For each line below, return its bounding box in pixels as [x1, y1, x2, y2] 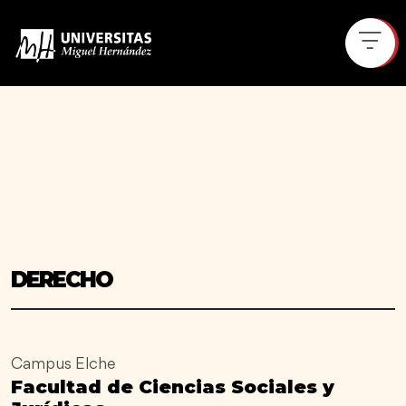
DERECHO [11, 266, 112, 293]
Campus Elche [11, 356, 116, 372]
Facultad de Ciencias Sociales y [11, 376, 334, 398]
